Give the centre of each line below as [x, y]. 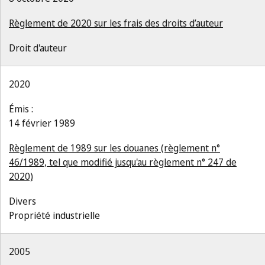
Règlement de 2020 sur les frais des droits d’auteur [116, 23]
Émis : [21, 109]
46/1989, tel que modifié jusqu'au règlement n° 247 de [123, 162]
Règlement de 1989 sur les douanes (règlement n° [114, 148]
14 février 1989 [42, 123]
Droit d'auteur [38, 48]
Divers [22, 201]
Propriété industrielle [54, 215]
